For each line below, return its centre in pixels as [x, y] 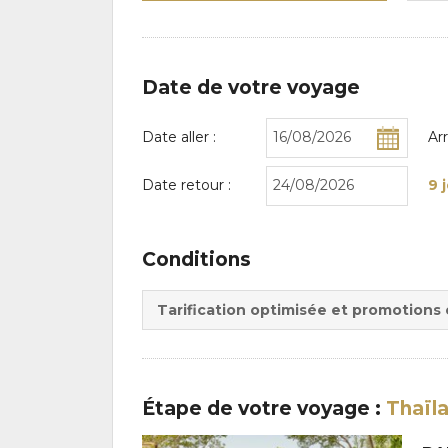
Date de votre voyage [251, 87]
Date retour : [186, 185]
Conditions [196, 259]
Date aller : [179, 137]
